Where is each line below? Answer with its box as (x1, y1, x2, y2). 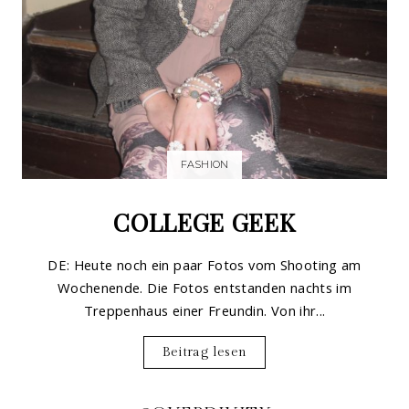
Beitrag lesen (162, 343, 247, 360)
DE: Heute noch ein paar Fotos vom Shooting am (47, 256, 362, 275)
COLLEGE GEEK (113, 204, 296, 238)
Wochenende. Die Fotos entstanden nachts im (57, 278, 352, 298)
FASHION (180, 158, 229, 171)
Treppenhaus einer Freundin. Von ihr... (83, 301, 326, 320)
